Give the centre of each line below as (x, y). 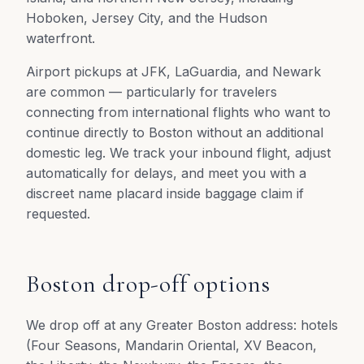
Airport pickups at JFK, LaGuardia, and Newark (173, 71)
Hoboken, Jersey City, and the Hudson (147, 18)
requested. (58, 214)
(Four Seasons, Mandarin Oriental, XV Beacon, (171, 345)
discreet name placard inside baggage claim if (165, 193)
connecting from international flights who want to (178, 112)
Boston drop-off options (148, 284)
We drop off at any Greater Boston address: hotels (182, 325)
